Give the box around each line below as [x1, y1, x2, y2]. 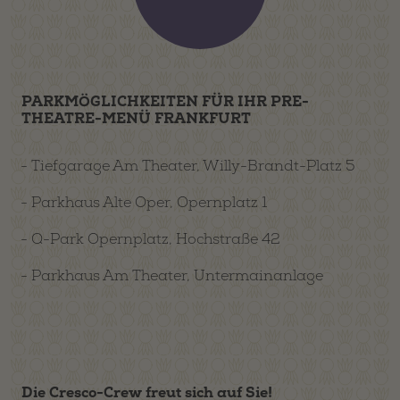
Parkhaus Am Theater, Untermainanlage [31, 266, 323, 285]
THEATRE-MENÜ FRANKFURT [21, 109, 251, 128]
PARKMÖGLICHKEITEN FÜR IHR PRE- [21, 92, 309, 111]
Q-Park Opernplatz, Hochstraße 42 [31, 229, 280, 248]
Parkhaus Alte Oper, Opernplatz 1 [31, 193, 267, 212]
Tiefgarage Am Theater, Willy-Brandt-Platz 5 [31, 156, 355, 175]
